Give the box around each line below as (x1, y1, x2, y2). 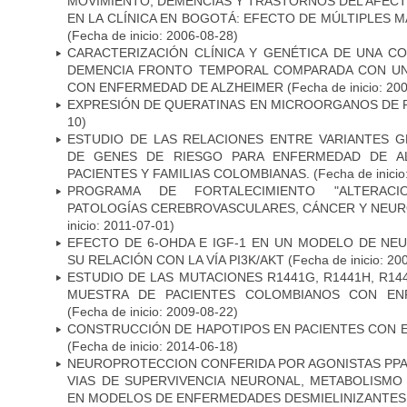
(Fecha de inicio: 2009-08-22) (67, 303, 238, 319)
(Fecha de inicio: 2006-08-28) (67, 27, 238, 43)
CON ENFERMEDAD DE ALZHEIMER (67, 79, 283, 94)
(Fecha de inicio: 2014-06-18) (67, 338, 238, 353)
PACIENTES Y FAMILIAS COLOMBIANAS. (67, 165, 310, 181)
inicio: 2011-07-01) (67, 217, 174, 233)
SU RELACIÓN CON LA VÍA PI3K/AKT (67, 252, 284, 267)
